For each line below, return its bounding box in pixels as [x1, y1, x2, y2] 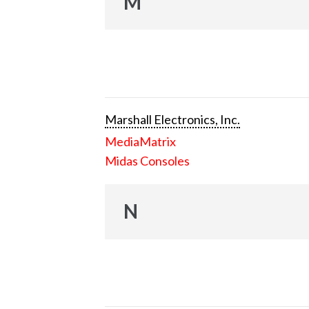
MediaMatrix [105, 133, 176, 149]
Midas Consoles [105, 152, 190, 168]
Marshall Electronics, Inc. [105, 111, 240, 127]
